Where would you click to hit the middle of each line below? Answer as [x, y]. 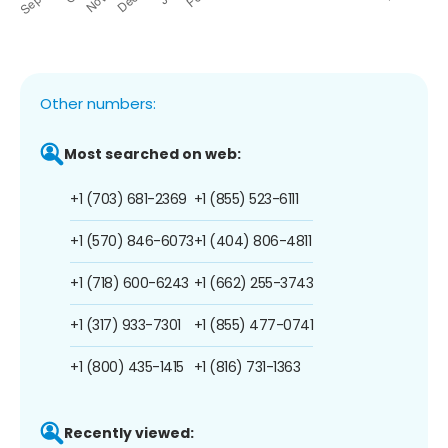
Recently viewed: [129, 432]
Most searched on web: [152, 153]
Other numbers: [98, 103]
